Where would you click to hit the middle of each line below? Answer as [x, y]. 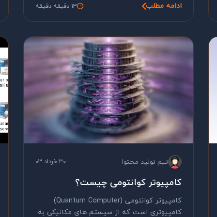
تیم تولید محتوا [145, 162]
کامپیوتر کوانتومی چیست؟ [128, 183]
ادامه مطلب [164, 6]
